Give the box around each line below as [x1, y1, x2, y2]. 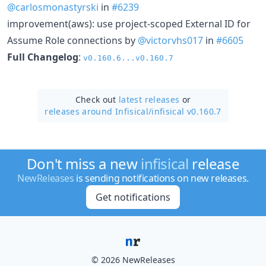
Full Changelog [7, 50, 78, 64]
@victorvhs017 [138, 33, 203, 47]
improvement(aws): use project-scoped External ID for [7, 17, 251, 30]
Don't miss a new [26, 154, 141, 173]
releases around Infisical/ [45, 105, 152, 117]
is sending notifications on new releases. [74, 172, 249, 185]
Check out [75, 93, 119, 105]
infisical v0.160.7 [151, 105, 221, 117]
